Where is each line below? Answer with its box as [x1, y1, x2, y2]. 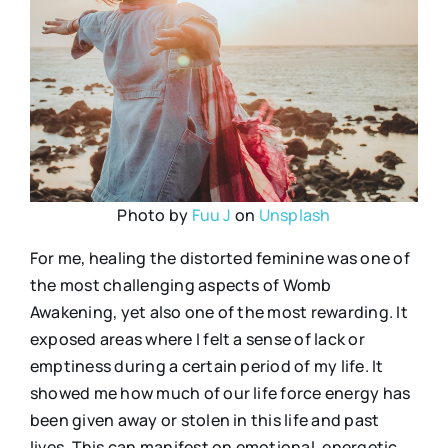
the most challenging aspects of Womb [29, 273, 332, 296]
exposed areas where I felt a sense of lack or [29, 327, 365, 350]
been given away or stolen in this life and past [29, 408, 380, 431]
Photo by [117, 203, 192, 226]
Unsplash [258, 203, 331, 226]
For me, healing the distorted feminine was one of [29, 246, 410, 269]
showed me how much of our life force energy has [29, 381, 411, 404]
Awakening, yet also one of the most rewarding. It [29, 300, 408, 323]
